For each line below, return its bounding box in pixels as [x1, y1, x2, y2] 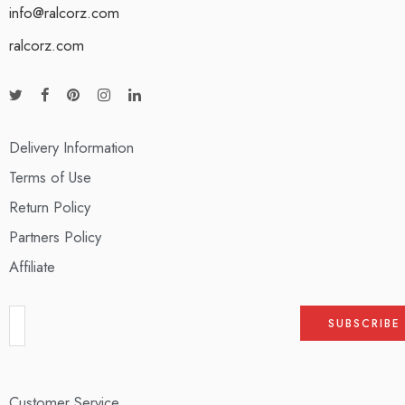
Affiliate [9, 256, 55, 278]
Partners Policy [9, 226, 101, 249]
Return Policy [9, 196, 90, 219]
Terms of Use [9, 166, 91, 189]
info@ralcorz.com [9, 2, 119, 24]
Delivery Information [9, 137, 134, 159]
